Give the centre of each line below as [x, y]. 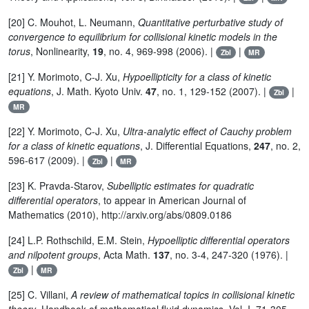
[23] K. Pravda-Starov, [58, 186]
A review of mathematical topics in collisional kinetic [183, 295]
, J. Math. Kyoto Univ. [98, 91]
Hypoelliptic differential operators [219, 240]
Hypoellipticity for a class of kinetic [197, 77]
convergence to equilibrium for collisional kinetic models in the [143, 37]
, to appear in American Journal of [172, 200]
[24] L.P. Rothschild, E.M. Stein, [78, 240]
